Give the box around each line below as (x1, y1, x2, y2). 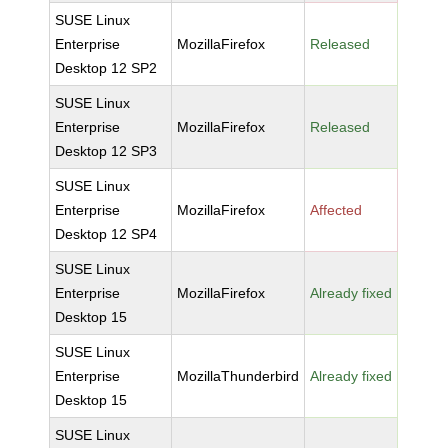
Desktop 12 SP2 (55, 60, 158, 76)
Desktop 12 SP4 (55, 226, 158, 242)
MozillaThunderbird (177, 368, 300, 384)
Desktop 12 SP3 (55, 143, 158, 159)
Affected (310, 202, 363, 218)
